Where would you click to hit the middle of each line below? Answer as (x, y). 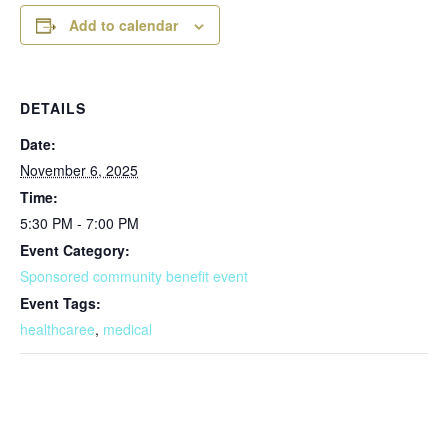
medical (127, 329)
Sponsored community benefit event (134, 276)
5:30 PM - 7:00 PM (79, 223)
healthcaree (57, 329)
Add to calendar (123, 25)
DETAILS (53, 108)
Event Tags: (60, 303)
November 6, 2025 (79, 170)
